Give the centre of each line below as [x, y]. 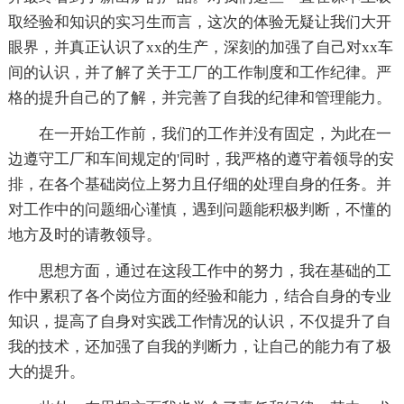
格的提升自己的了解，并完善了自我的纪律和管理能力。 [199, 97]
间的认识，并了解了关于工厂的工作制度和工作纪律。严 [199, 72]
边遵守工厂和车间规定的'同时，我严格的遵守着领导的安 [201, 159]
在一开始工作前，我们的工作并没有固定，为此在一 [215, 133]
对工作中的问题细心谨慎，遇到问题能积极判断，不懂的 [199, 209]
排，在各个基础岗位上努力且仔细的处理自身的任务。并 [199, 184]
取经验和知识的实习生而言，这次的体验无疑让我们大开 [199, 22]
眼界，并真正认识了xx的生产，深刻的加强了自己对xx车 [200, 47]
